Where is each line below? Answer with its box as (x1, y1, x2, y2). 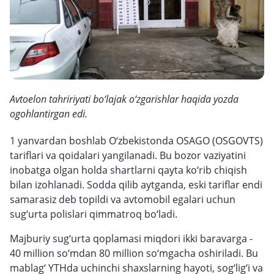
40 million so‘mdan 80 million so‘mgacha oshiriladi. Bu (10, 246, 258, 260)
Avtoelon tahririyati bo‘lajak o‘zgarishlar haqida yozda (10, 92, 239, 106)
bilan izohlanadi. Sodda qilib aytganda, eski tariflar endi (10, 178, 262, 191)
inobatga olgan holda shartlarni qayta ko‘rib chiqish (10, 163, 247, 177)
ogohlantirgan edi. (10, 107, 87, 120)
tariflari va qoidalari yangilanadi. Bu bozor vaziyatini (10, 149, 246, 162)
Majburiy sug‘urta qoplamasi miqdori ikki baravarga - (10, 232, 253, 245)
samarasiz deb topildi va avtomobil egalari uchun (10, 193, 235, 206)
